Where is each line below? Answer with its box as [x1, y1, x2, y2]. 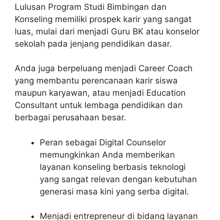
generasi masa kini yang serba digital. [40, 186, 189, 196]
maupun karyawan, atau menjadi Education [15, 88, 186, 98]
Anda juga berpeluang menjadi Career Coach [15, 63, 192, 74]
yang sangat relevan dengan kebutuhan [40, 174, 197, 184]
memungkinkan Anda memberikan [40, 149, 175, 160]
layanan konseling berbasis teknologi [40, 162, 186, 172]
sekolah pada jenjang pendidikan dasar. [15, 38, 172, 49]
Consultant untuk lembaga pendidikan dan [15, 100, 183, 110]
